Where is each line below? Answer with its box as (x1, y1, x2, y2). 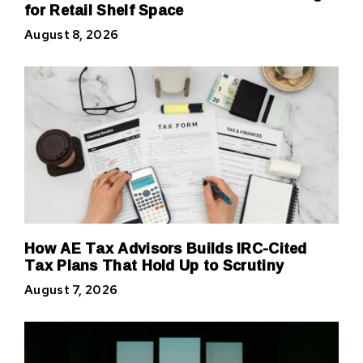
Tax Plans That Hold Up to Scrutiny (24, 251, 284, 280)
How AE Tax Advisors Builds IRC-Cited (24, 234, 307, 263)
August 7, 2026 (24, 282, 118, 299)
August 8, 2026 (24, 27, 119, 44)
